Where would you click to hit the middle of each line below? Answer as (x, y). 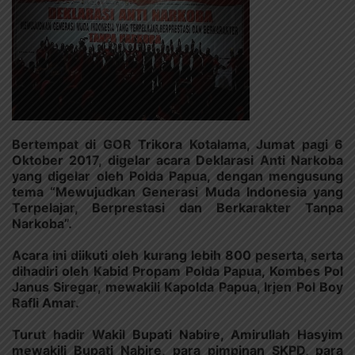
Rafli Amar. (46, 302)
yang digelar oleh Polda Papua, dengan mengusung (177, 176)
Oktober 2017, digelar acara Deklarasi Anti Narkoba (177, 160)
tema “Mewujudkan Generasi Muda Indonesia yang (177, 191)
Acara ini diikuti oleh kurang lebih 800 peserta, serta (177, 255)
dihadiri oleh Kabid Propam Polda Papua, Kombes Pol (177, 271)
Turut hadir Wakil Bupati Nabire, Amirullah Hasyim (177, 334)
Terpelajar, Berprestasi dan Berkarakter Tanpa (177, 207)
